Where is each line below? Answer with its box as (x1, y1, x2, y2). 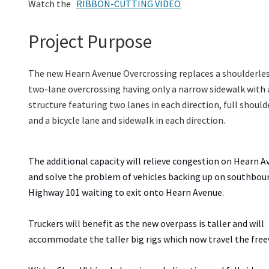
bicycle (52, 113, 82, 126)
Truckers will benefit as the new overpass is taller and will (28, 217, 264, 229)
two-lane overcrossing (28, 82, 122, 95)
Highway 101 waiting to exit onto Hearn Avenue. (28, 186, 224, 198)
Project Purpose (28, 29, 152, 53)
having (122, 82, 150, 95)
